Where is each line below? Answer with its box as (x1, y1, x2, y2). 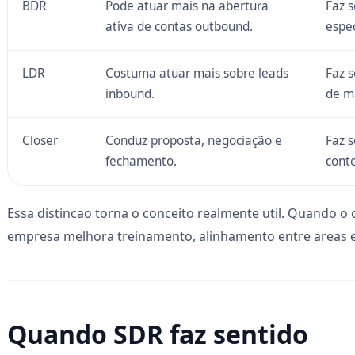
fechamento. (105, 152, 177, 170)
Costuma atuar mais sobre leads (105, 64, 288, 82)
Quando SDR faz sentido (7, 316, 308, 351)
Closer (21, 132, 58, 149)
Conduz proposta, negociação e (105, 132, 282, 149)
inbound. (105, 85, 155, 102)
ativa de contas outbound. (105, 17, 253, 35)
